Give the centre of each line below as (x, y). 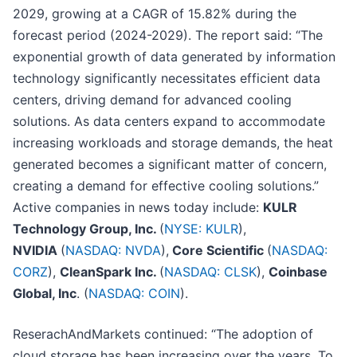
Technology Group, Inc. (86, 229)
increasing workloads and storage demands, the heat (173, 143)
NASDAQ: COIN (134, 294)
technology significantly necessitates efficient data (167, 78)
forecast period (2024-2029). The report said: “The (168, 35)
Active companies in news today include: (138, 208)
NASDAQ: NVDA (113, 251)
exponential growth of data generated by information (174, 57)
